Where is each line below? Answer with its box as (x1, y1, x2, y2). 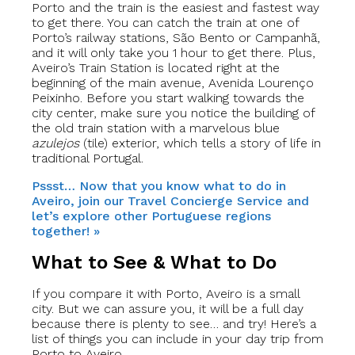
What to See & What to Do (32, 251, 277, 274)
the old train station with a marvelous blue (32, 120, 280, 136)
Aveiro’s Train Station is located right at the (32, 60, 280, 76)
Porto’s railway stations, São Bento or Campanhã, (32, 30, 320, 46)
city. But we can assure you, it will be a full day (32, 301, 303, 317)
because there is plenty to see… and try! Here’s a (32, 316, 316, 332)
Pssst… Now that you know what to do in (32, 178, 286, 194)
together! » (32, 223, 100, 239)
